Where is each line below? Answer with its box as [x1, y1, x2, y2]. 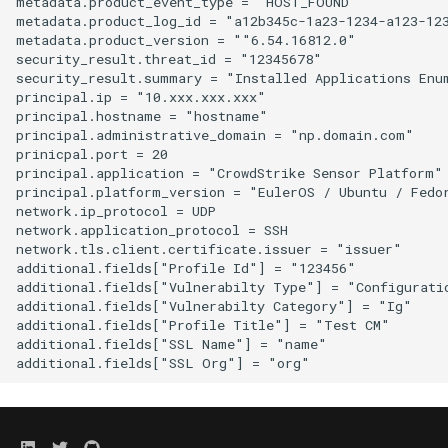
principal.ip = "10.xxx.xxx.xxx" [16, 87, 266, 106]
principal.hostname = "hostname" [16, 106, 268, 125]
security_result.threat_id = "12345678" [16, 49, 322, 68]
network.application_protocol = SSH [16, 220, 288, 239]
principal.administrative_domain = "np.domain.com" [16, 125, 414, 144]
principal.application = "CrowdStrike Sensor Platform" [16, 163, 443, 182]
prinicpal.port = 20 [16, 144, 168, 163]
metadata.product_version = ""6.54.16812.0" [16, 30, 356, 49]
